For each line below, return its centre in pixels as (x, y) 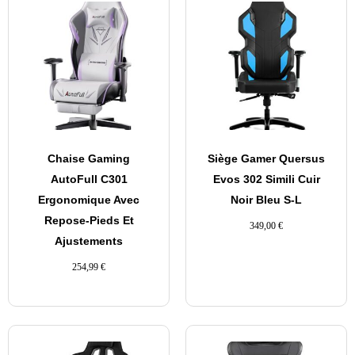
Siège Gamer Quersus (266, 159)
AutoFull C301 (89, 179)
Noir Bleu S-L (266, 200)
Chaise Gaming (89, 159)
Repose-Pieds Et (89, 221)
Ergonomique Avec (89, 200)
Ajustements (89, 241)
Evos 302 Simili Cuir (266, 179)
